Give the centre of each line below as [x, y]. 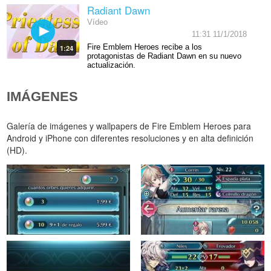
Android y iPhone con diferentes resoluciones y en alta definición [130, 138]
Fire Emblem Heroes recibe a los [144, 47]
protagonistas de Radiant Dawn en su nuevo [164, 56]
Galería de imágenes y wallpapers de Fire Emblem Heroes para [129, 126]
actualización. [111, 65]
